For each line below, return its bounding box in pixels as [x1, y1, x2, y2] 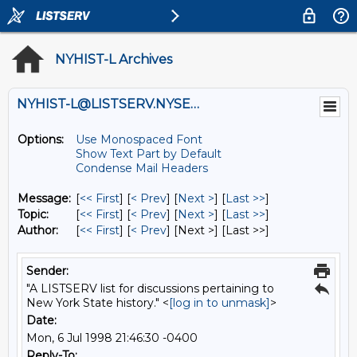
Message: [18, 191, 71, 206]
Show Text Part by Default [76, 147, 222, 161]
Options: [18, 132, 64, 147]
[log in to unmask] [169, 296, 270, 310]
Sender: [26, 264, 69, 278]
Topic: [18, 207, 49, 222]
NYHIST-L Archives [55, 52, 172, 67]
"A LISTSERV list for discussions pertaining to [26, 281, 274, 296]
